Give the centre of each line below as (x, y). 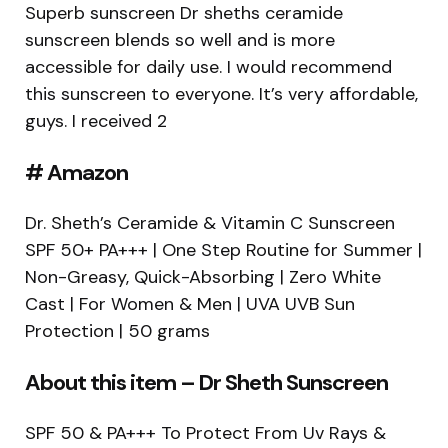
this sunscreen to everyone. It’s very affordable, (221, 93)
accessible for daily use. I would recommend (208, 66)
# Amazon (76, 172)
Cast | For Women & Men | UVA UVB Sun (190, 303)
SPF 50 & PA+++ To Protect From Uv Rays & (205, 432)
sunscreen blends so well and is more (180, 39)
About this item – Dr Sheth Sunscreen (206, 382)
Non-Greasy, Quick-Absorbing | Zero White (203, 276)
